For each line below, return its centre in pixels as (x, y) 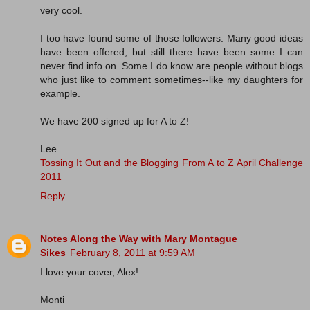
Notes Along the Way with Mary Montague (139, 238)
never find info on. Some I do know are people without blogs (172, 65)
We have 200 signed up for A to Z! (115, 121)
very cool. (61, 10)
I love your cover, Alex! (89, 272)
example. (60, 93)
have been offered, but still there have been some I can (172, 52)
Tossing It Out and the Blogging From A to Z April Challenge (172, 162)
